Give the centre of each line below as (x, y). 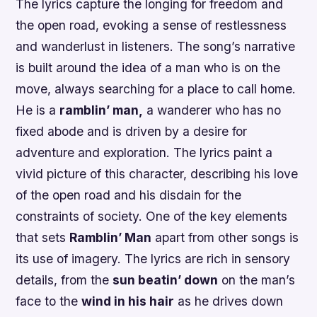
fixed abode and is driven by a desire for (132, 132)
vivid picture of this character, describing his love (157, 174)
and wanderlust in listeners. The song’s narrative (156, 47)
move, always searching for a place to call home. (156, 89)
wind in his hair (128, 301)
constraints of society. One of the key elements (152, 217)
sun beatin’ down (166, 280)
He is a (38, 110)
